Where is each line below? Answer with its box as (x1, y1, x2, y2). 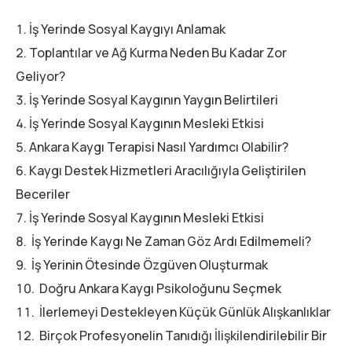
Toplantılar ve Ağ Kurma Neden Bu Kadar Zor (29, 43, 287, 61)
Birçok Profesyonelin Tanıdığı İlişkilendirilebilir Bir (37, 326, 327, 344)
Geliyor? (16, 67, 65, 85)
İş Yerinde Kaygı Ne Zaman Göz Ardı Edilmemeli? (29, 232, 311, 250)
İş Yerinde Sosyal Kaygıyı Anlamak (29, 20, 225, 38)
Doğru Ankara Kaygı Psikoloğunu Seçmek (37, 279, 281, 297)
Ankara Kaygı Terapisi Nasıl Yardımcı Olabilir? (29, 137, 288, 156)
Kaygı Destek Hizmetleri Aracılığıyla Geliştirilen (29, 161, 306, 179)
